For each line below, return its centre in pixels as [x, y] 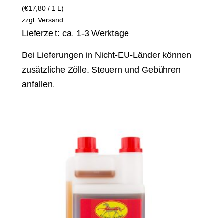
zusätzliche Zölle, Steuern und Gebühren [101, 69]
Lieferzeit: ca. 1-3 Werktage [75, 33]
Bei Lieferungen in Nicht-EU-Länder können [106, 55]
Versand [50, 20]
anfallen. [38, 84]
